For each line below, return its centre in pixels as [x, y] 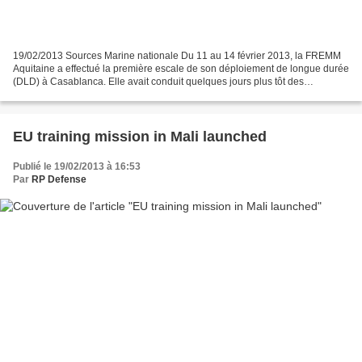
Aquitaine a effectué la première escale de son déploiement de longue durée [181, 69]
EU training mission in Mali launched [140, 137]
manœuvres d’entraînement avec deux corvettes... [122, 95]
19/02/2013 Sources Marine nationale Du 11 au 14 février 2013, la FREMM [177, 56]
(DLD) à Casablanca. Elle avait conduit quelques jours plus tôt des [158, 82]
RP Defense [59, 180]
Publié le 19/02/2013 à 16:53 [77, 167]
